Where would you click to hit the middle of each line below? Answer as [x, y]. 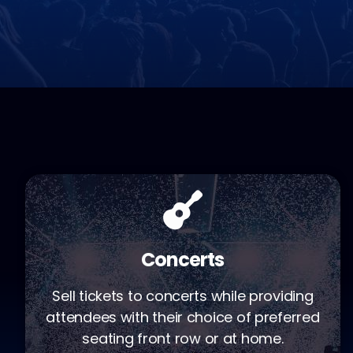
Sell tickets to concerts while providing [183, 296]
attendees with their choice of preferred [183, 317]
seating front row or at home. [183, 338]
